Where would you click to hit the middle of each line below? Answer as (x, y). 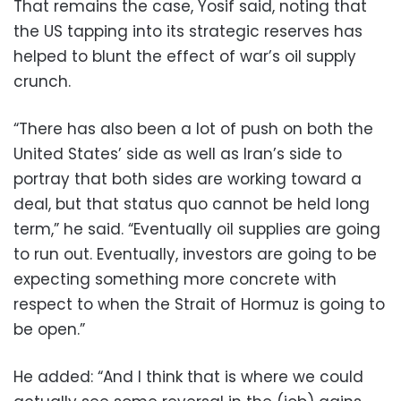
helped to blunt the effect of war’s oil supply (185, 56)
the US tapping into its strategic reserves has (188, 31)
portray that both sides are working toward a (188, 179)
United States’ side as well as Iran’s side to (178, 154)
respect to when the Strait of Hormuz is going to (199, 304)
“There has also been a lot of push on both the (193, 128)
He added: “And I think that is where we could (188, 376)
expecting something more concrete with (175, 279)
